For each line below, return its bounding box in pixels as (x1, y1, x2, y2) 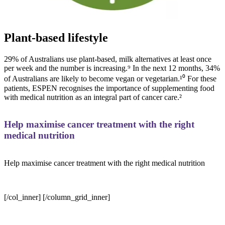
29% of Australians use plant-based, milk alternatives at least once (4, 54, 211, 63)
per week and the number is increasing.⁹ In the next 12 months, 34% (4, 63, 220, 72)
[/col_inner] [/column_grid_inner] (4, 193, 110, 202)
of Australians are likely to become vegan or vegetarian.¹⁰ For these (4, 74, 216, 83)
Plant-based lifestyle (4, 31, 108, 44)
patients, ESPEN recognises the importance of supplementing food (4, 83, 214, 92)
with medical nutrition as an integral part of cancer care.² (4, 92, 182, 101)
